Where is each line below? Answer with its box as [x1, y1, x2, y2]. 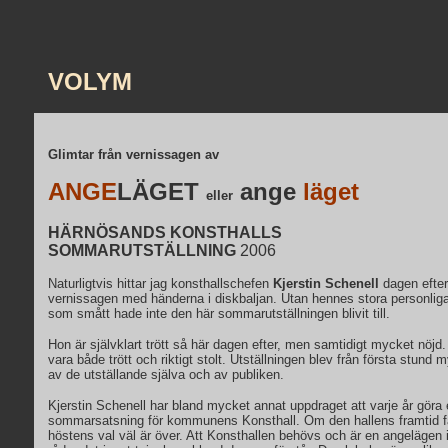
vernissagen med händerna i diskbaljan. [48, 291, 281, 306]
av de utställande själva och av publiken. [48, 367, 284, 382]
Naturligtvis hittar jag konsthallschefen [48, 276, 273, 291]
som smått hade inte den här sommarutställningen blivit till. [48, 306, 390, 321]
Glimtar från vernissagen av [48, 147, 219, 162]
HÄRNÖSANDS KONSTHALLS [48, 224, 282, 241]
